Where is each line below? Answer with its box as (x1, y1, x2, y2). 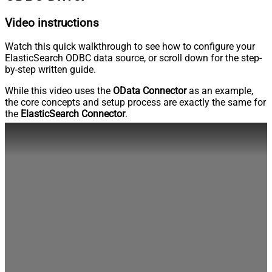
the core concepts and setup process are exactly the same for (5, 97, 266, 109)
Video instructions (5, 16, 99, 30)
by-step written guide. (5, 64, 96, 76)
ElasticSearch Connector (21, 108, 125, 120)
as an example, (186, 85, 253, 97)
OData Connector (113, 85, 186, 97)
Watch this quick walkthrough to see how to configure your (5, 41, 255, 53)
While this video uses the (5, 85, 113, 97)
